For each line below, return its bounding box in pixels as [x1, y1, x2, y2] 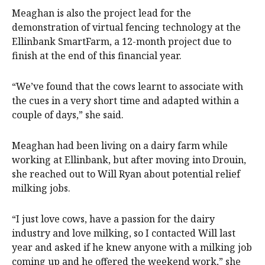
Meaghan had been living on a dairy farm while [12, 139, 228, 153]
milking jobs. [12, 182, 70, 195]
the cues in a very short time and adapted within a [12, 94, 239, 108]
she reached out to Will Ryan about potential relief [12, 167, 240, 181]
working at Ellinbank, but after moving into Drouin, [12, 153, 246, 167]
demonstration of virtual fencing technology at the [12, 21, 241, 34]
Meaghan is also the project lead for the [12, 7, 191, 20]
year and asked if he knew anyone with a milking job [12, 241, 252, 254]
